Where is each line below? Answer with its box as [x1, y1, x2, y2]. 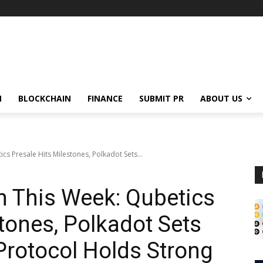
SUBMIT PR [139, 92, 184, 104]
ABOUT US [200, 92, 242, 104]
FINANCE [87, 92, 123, 104]
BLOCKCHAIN [18, 92, 71, 104]
